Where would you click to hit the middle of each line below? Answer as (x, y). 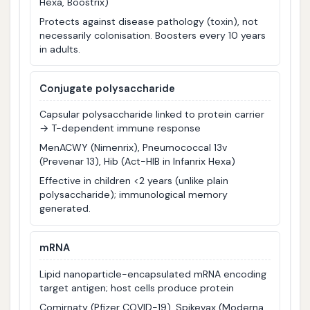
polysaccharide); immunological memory (134, 195)
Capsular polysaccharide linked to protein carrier (152, 115)
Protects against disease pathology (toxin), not (149, 21)
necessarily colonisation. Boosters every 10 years (153, 35)
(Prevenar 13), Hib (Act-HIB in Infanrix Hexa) (138, 162)
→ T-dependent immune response (120, 128)
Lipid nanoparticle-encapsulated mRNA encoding (153, 274)
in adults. (60, 49)
